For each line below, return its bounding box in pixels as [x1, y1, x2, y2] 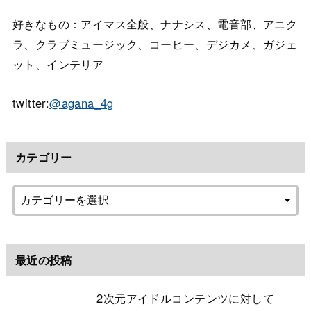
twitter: [12, 94, 50, 111]
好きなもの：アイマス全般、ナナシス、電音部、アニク [12, 15, 298, 33]
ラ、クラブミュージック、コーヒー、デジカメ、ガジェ [12, 35, 298, 53]
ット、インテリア [12, 56, 104, 73]
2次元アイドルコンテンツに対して [96, 289, 275, 306]
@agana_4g [49, 94, 114, 111]
